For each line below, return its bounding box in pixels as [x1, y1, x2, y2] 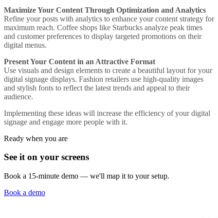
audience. [4, 92, 33, 101]
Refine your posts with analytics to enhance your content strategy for [4, 14, 214, 23]
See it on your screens [4, 152, 89, 163]
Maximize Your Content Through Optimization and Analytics [4, 5, 206, 14]
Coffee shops [57, 23, 97, 32]
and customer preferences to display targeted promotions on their [4, 32, 201, 40]
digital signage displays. [4, 74, 79, 83]
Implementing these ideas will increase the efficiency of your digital [4, 109, 210, 117]
